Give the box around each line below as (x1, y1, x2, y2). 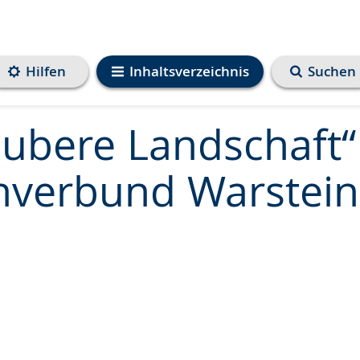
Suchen (308, 62, 356, 80)
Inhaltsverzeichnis (129, 62, 249, 80)
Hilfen (26, 62, 66, 80)
